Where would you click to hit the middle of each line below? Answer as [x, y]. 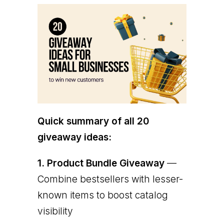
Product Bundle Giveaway [105, 163]
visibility [55, 211]
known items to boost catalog [102, 195]
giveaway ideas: [74, 137]
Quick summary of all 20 [93, 121]
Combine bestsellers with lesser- [110, 179]
